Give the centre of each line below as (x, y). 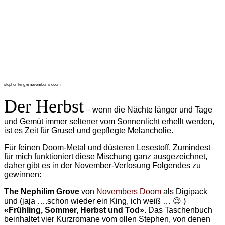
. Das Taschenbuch (178, 210)
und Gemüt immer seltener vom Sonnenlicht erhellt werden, (109, 121)
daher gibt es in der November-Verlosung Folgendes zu (102, 165)
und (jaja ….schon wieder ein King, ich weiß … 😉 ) (95, 201)
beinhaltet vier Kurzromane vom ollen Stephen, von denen (107, 219)
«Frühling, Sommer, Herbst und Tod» (74, 210)
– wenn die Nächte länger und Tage (148, 109)
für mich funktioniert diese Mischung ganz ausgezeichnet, (106, 156)
